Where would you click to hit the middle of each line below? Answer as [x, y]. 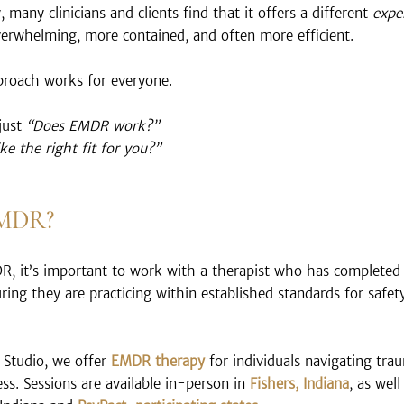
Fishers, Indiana [299, 384]
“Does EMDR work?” [92, 126]
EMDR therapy [158, 362]
